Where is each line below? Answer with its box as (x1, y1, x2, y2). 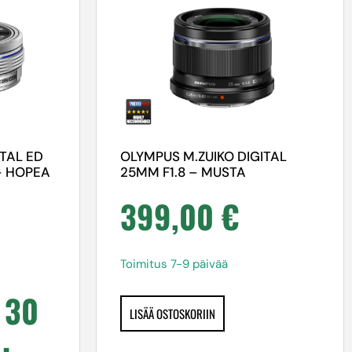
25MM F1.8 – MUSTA (120, 163, 246, 181)
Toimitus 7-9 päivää (120, 255, 228, 272)
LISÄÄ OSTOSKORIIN (130, 305, 215, 323)
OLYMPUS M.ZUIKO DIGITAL (120, 148, 287, 166)
